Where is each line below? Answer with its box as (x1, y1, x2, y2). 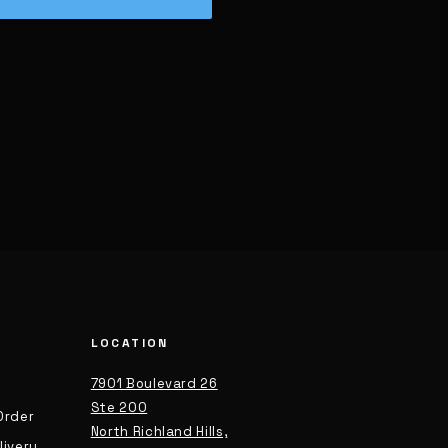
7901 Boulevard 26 (90, 375, 218, 392)
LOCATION (90, 335, 169, 351)
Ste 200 (90, 399, 148, 416)
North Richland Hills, (90, 423, 228, 440)
